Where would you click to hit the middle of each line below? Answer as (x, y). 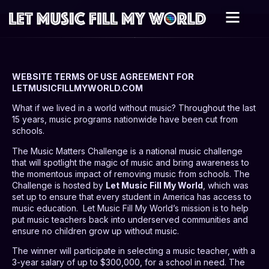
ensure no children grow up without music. (95, 231)
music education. (45, 208)
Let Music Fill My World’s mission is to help (166, 208)
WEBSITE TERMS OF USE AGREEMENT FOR (103, 77)
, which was (226, 185)
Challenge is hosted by (59, 185)
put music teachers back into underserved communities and (130, 219)
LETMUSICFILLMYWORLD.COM (77, 88)
